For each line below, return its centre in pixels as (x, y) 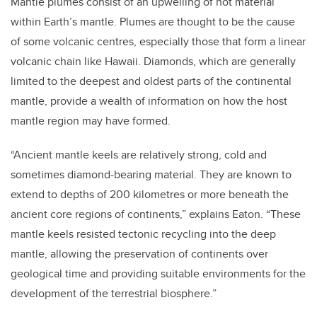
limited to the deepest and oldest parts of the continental (151, 81)
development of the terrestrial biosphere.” (114, 294)
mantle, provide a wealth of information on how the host (149, 101)
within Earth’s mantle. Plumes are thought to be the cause (153, 22)
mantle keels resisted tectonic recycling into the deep (143, 234)
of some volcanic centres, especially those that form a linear (158, 42)
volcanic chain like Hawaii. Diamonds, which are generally (153, 62)
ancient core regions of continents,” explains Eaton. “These (156, 214)
